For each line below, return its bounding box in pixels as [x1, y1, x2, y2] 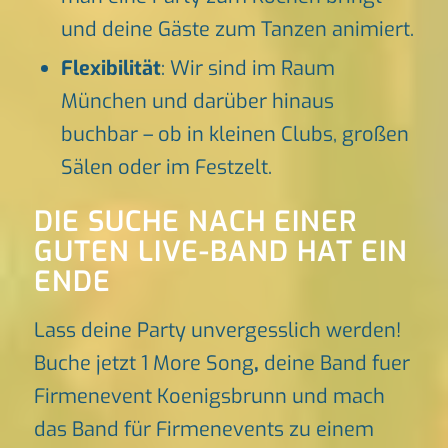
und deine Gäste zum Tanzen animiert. [60, 16, 414, 44]
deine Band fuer [258, 350, 410, 378]
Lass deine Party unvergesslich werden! [33, 317, 401, 345]
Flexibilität [60, 55, 161, 83]
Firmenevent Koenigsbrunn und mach [33, 383, 385, 411]
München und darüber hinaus [60, 88, 334, 116]
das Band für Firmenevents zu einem [33, 416, 374, 444]
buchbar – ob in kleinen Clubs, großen [60, 121, 409, 149]
